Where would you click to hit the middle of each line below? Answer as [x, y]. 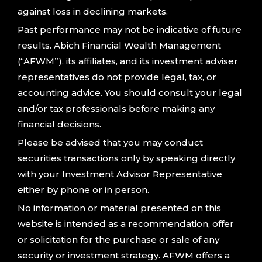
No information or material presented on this [119, 208]
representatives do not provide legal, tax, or [117, 77]
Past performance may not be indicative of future [130, 30]
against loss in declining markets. [93, 12]
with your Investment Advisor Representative [120, 174]
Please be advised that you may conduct [110, 143]
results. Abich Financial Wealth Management [119, 46]
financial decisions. [59, 125]
